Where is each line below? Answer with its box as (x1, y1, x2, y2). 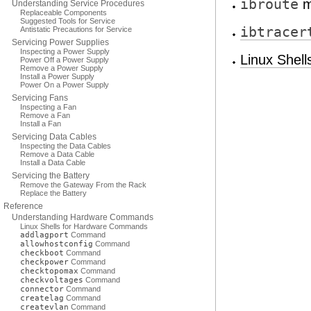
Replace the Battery (20, 189, 87, 197)
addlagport (20, 230, 69, 239)
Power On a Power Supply (20, 81, 109, 89)
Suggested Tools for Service (20, 17, 115, 25)
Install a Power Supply (20, 72, 94, 81)
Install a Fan (20, 119, 61, 128)
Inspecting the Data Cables (20, 142, 111, 150)
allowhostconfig (20, 239, 93, 249)
